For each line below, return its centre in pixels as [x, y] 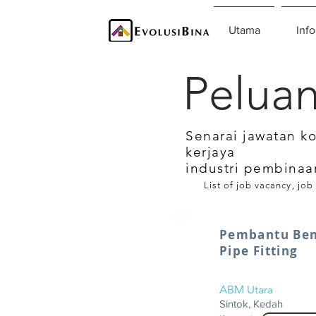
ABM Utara [246, 290]
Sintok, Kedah [251, 304]
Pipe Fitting [259, 251]
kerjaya [211, 152]
